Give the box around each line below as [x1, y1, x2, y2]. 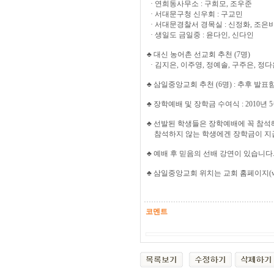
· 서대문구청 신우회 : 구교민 [147, 10, 243, 18]
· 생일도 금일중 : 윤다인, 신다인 [147, 31, 254, 39]
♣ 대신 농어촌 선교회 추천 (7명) [147, 50, 250, 59]
